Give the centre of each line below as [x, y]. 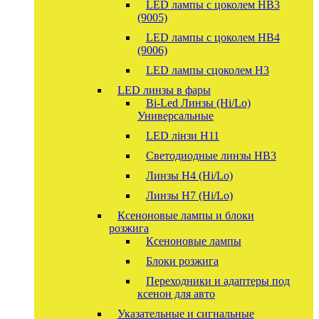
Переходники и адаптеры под [218, 281]
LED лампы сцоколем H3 [207, 70]
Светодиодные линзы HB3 [211, 155]
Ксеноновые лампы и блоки [185, 215]
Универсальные [175, 115]
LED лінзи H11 [182, 135]
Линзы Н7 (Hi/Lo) [189, 195]
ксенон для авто [176, 293]
